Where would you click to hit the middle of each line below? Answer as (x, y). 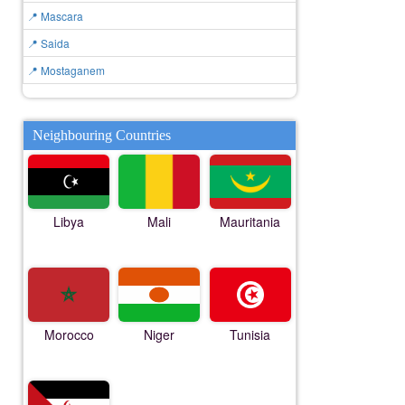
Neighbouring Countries (102, 135)
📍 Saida (48, 43)
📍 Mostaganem (66, 70)
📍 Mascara (55, 16)
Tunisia (250, 334)
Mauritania (250, 221)
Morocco (69, 334)
